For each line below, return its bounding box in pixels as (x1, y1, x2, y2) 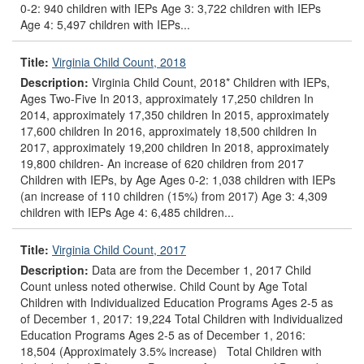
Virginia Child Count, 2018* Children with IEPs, (89, 73, 330, 90)
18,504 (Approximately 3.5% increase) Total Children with (20, 342, 322, 359)
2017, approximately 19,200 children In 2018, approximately (20, 138, 329, 155)
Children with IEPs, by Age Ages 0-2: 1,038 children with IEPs (20, 171, 336, 188)
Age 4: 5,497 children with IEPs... (20, 15, 190, 32)
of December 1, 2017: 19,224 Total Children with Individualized (20, 310, 343, 327)
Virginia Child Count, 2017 (52, 240, 186, 258)
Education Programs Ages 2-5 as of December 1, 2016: (20, 326, 305, 343)
